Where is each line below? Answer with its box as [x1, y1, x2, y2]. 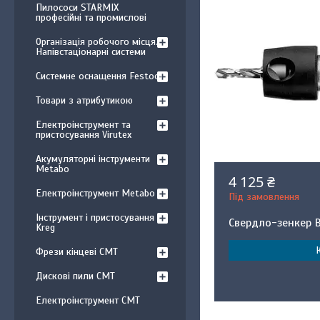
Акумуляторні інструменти [36, 153, 150, 165]
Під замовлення [229, 191, 300, 203]
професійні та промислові [36, 11, 146, 24]
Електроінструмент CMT [36, 294, 140, 306]
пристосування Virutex [36, 129, 131, 141]
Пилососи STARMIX [36, 1, 119, 14]
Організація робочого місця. [36, 36, 158, 48]
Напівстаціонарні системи [36, 46, 146, 58]
